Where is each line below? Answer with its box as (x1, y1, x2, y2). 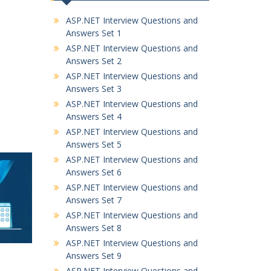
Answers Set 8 (65, 222, 122, 233)
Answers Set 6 (65, 166, 122, 178)
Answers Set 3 (65, 83, 122, 94)
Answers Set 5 (65, 139, 122, 150)
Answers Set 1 (65, 27, 122, 39)
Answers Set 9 (65, 250, 122, 261)
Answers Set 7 (65, 194, 122, 206)
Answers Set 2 (65, 55, 122, 67)
